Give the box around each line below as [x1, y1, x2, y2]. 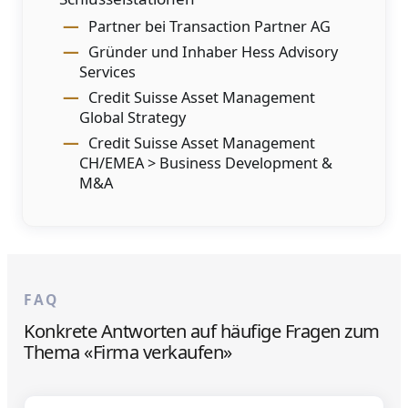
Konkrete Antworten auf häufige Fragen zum [24, 317, 380, 343]
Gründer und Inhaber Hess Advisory [87, 41, 338, 62]
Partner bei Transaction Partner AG [87, 15, 331, 36]
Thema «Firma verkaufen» [24, 338, 232, 364]
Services [78, 61, 136, 82]
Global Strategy [78, 107, 186, 127]
